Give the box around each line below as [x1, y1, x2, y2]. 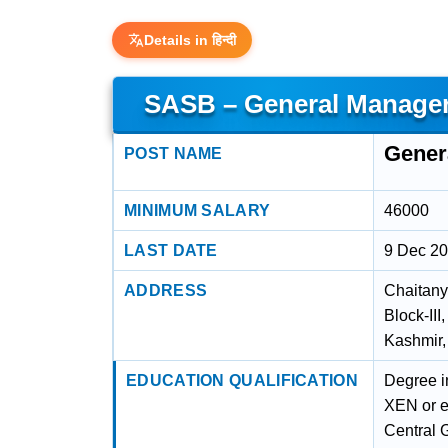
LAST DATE [124, 242, 218, 259]
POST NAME [124, 145, 223, 162]
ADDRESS [124, 282, 208, 299]
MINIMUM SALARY [124, 202, 271, 219]
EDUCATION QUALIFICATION [126, 372, 358, 389]
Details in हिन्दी [144, 32, 236, 48]
